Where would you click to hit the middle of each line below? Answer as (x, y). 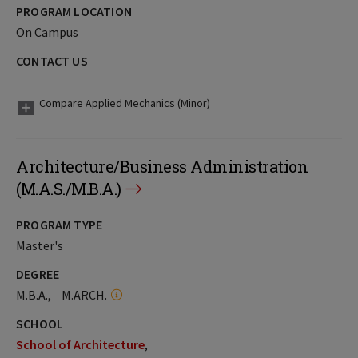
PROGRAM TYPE (60, 225)
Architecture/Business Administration (162, 166)
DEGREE (38, 274)
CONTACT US (52, 61)
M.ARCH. (84, 295)
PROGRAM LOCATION (74, 11)
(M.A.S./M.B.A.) (69, 189)
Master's (40, 245)
